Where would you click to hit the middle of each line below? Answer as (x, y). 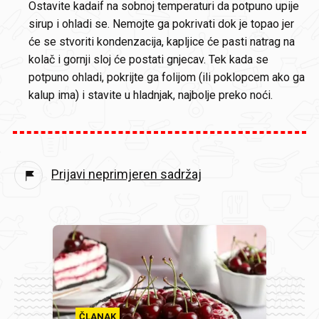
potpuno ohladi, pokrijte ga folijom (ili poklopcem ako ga (167, 77)
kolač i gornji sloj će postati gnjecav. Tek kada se (148, 59)
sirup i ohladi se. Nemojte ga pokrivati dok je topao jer (161, 24)
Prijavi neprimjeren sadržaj (126, 174)
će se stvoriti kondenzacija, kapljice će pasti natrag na (162, 42)
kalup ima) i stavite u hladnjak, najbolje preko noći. (152, 95)
